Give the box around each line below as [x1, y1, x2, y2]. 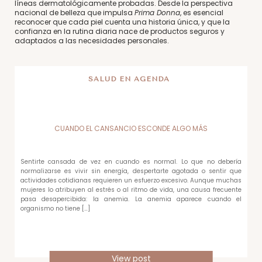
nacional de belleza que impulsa [15, 8, 135, 18]
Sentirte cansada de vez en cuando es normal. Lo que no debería [20, 157, 242, 166]
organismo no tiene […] [20, 204, 90, 213]
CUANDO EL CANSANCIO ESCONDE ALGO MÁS [54, 123, 208, 133]
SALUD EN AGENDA [88, 74, 170, 83]
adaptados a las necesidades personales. [15, 36, 169, 46]
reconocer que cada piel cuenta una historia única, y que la [15, 17, 230, 27]
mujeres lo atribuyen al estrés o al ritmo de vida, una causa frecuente [20, 185, 242, 194]
